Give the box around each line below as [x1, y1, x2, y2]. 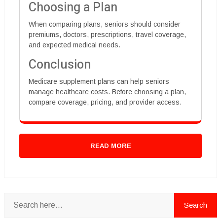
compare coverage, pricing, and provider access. [29, 98, 182, 106]
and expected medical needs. [29, 41, 120, 49]
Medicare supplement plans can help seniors [29, 77, 169, 85]
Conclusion [29, 56, 91, 74]
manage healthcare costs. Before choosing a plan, [29, 88, 186, 96]
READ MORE [90, 142, 131, 149]
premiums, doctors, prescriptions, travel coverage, [29, 31, 186, 38]
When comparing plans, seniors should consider [29, 20, 181, 28]
